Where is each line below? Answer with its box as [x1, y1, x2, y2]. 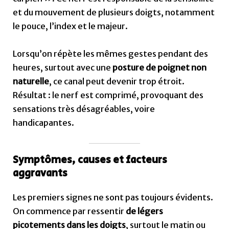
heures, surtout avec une [13, 62, 113, 73]
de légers [126, 205, 164, 216]
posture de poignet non [112, 62, 207, 73]
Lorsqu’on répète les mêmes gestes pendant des [13, 48, 209, 59]
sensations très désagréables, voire [13, 103, 155, 114]
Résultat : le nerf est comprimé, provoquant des [13, 89, 204, 100]
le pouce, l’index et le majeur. [13, 21, 128, 32]
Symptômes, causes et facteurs [13, 152, 168, 168]
